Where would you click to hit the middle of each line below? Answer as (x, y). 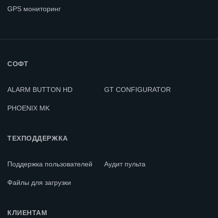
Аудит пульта (125, 164)
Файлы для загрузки (39, 182)
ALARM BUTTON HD (40, 89)
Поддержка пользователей (50, 164)
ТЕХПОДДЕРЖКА (38, 138)
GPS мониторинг (34, 9)
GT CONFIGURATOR (137, 89)
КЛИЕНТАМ (27, 212)
